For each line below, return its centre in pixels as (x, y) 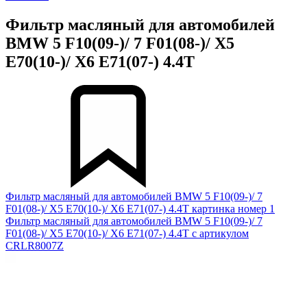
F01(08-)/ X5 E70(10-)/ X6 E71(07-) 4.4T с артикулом (127, 233)
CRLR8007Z (35, 245)
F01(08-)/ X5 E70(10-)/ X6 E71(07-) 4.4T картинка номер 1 (140, 208)
